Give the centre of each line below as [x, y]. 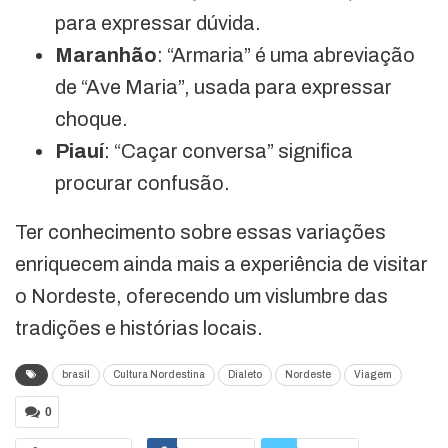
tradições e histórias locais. [139, 328]
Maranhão [106, 55]
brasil [76, 374]
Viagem [373, 374]
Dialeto [245, 374]
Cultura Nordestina [159, 374]
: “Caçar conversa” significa [228, 151]
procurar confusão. [142, 183]
